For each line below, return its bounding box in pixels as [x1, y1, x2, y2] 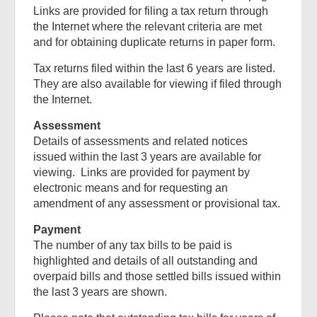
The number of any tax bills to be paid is [33, 239, 233, 252]
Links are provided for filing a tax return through [33, 5, 269, 18]
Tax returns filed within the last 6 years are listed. [33, 62, 279, 75]
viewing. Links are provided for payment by [33, 166, 250, 179]
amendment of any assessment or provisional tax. [33, 197, 281, 210]
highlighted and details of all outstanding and [33, 255, 258, 267]
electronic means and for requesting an [33, 182, 229, 195]
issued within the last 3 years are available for [33, 151, 262, 163]
